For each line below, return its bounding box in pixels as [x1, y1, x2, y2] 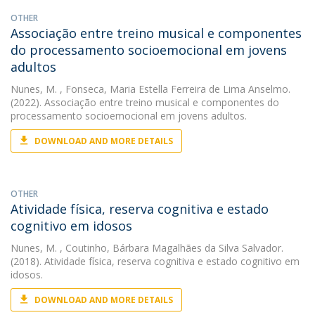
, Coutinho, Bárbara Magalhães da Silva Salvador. [57, 241, 283, 255]
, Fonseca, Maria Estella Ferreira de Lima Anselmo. [57, 82, 290, 96]
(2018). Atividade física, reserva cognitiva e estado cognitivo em [11, 255, 300, 268]
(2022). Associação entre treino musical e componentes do [11, 96, 279, 109]
